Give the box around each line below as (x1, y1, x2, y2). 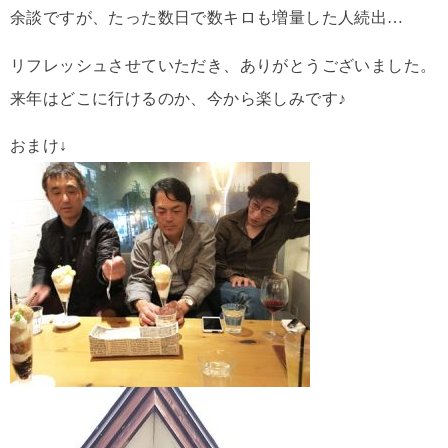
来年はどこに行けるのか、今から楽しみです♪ (10, 89, 347, 107)
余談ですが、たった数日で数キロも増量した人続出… (10, 9, 404, 27)
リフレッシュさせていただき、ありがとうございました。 (10, 56, 437, 74)
